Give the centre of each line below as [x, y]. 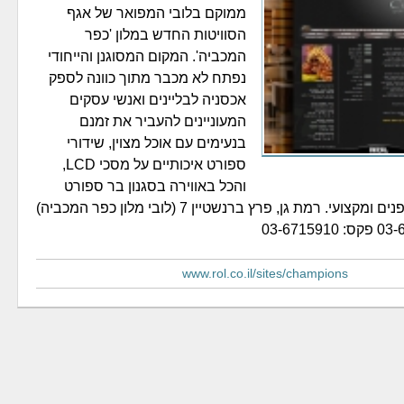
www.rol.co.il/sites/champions [265, 273]
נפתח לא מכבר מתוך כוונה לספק [147, 78]
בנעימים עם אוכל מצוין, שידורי [156, 143]
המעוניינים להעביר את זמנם [163, 121]
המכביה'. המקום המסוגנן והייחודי [147, 56]
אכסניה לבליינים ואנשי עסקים [158, 100]
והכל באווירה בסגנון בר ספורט [155, 186]
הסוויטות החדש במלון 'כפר [165, 35]
